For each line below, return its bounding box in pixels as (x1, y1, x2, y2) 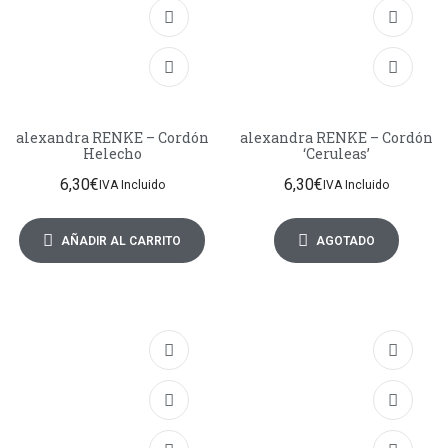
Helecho (82, 144, 142, 164)
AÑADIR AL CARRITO (61, 233, 181, 248)
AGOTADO (315, 233, 375, 248)
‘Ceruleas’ (302, 144, 370, 164)
